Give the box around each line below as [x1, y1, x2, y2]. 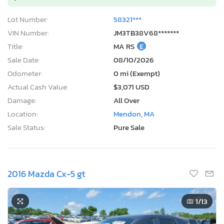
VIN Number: [7, 26, 49, 38]
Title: [7, 40, 23, 52]
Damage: [7, 94, 36, 106]
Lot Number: [7, 13, 48, 25]
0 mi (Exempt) [113, 67, 160, 79]
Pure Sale [113, 121, 144, 133]
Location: [7, 107, 38, 119]
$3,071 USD [113, 80, 149, 92]
